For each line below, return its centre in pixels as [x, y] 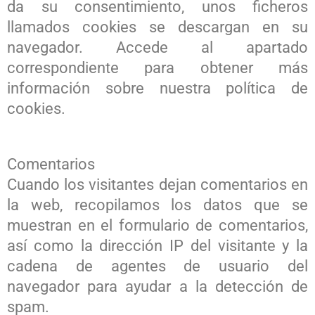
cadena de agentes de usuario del [157, 266]
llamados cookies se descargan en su [157, 27]
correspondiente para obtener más [157, 68]
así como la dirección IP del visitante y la [157, 246]
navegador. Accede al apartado [157, 48]
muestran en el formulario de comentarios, [157, 226]
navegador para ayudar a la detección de [157, 287]
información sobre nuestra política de [157, 89]
